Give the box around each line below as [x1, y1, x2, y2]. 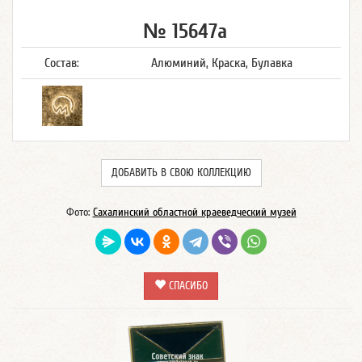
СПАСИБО [166, 280, 208, 293]
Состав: [44, 56, 79, 70]
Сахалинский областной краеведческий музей [92, 206, 297, 219]
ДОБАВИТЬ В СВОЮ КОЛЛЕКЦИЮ [111, 166, 251, 179]
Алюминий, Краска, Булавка [151, 56, 293, 70]
